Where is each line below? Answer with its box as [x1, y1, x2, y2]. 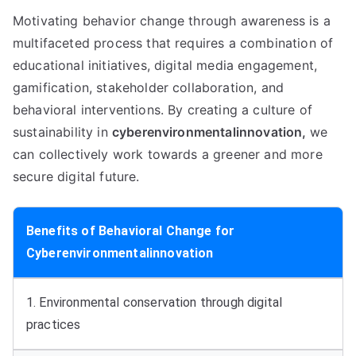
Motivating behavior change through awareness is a [13, 13, 331, 29]
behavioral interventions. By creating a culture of [13, 102, 313, 118]
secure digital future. [13, 168, 140, 184]
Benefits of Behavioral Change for [26, 223, 235, 238]
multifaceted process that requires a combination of [13, 35, 334, 51]
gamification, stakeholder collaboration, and [13, 79, 284, 95]
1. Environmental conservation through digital [26, 295, 283, 310]
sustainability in [13, 124, 112, 140]
